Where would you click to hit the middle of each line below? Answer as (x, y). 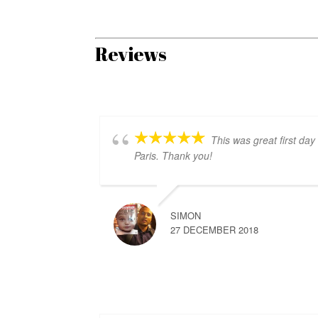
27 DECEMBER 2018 (215, 230)
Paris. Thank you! (174, 156)
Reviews (131, 54)
